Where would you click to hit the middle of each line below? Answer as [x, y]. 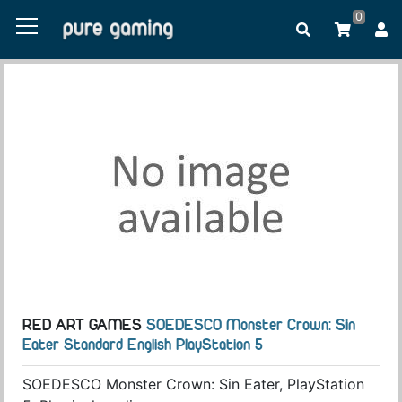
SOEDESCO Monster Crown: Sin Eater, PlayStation [193, 384]
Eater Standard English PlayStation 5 [143, 346]
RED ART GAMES [82, 326]
